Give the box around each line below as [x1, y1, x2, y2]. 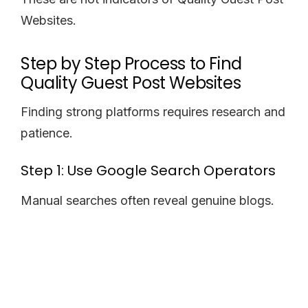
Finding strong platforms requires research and [21, 104, 285, 119]
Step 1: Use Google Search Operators [21, 160, 276, 180]
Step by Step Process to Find [21, 52, 242, 75]
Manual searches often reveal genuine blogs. [21, 192, 274, 208]
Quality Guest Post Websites [21, 71, 241, 94]
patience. [21, 125, 73, 140]
